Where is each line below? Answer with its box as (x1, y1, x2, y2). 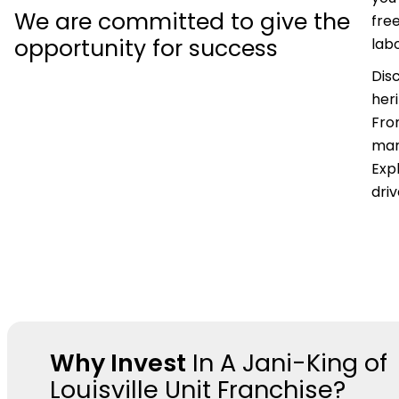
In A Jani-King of (186, 346, 387, 379)
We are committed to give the (14, 5, 350, 37)
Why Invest (50, 346, 186, 379)
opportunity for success (14, 32, 278, 64)
